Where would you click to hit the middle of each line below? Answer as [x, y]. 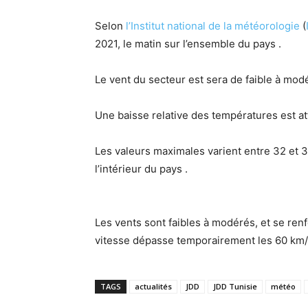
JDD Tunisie [235, 287]
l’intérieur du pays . [141, 169]
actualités [153, 287]
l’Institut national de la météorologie [214, 26]
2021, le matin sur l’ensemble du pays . [188, 44]
